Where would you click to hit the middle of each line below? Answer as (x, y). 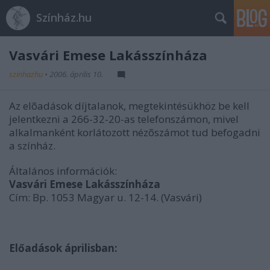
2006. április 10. (76, 74)
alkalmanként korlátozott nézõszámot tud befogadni (135, 132)
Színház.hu (64, 17)
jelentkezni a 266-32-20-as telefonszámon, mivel (124, 119)
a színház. (32, 146)
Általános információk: (63, 171)
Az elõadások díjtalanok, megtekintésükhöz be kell (129, 106)
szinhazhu (27, 74)
